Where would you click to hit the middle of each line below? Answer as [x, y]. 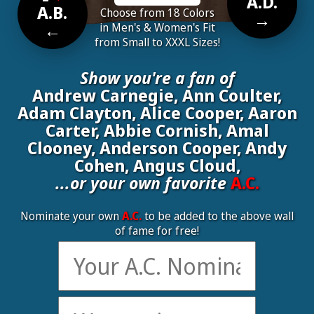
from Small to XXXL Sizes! [157, 42]
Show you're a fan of [157, 77]
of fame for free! [157, 231]
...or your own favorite [143, 183]
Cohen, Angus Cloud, [157, 165]
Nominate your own [71, 216]
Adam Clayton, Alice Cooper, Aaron [157, 112]
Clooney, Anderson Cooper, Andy [157, 148]
